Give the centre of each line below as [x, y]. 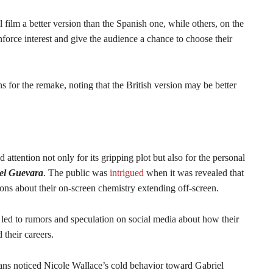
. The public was [76, 173]
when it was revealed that [194, 173]
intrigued [127, 173]
